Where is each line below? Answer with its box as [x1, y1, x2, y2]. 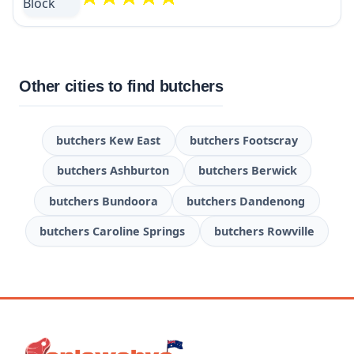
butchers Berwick [198, 163, 297, 179]
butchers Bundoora [48, 193, 158, 209]
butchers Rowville [213, 223, 314, 239]
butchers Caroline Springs [40, 223, 186, 239]
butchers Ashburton [57, 163, 170, 179]
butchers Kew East [56, 133, 161, 149]
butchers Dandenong [186, 193, 306, 209]
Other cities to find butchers [19, 77, 224, 95]
